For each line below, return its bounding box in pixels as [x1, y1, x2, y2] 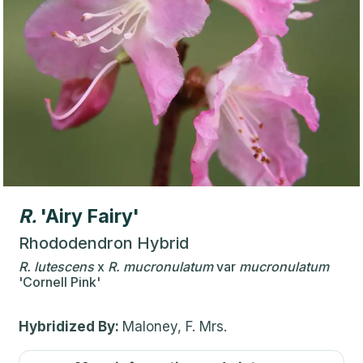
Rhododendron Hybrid [19, 233, 189, 253]
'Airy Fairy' [41, 204, 139, 228]
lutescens [34, 258, 94, 275]
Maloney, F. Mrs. [122, 318, 227, 335]
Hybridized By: [19, 318, 122, 335]
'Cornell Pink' [19, 273, 100, 290]
